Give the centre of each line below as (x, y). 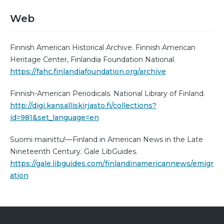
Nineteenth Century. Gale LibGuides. (74, 151)
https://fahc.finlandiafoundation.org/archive (88, 71)
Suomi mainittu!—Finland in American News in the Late (106, 139)
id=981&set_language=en (54, 117)
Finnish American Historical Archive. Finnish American (103, 47)
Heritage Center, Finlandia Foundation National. (93, 59)
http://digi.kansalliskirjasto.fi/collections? (83, 105)
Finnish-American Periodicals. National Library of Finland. (107, 93)
